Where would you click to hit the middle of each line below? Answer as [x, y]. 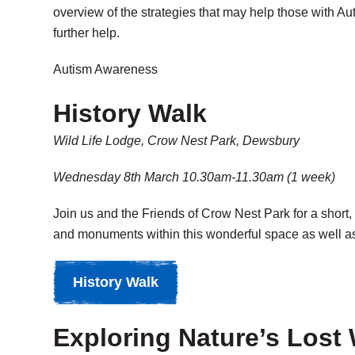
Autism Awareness [105, 69]
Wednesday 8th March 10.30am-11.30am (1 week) [194, 177]
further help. [86, 33]
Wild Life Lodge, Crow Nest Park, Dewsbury [176, 141]
